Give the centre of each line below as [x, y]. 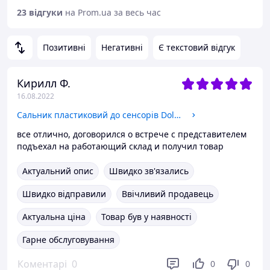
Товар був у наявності [146, 217]
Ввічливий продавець [168, 194]
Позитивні [64, 47]
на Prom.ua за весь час [113, 12]
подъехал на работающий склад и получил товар [120, 146]
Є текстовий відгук [197, 47]
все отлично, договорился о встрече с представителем [132, 134]
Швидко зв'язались [149, 171]
